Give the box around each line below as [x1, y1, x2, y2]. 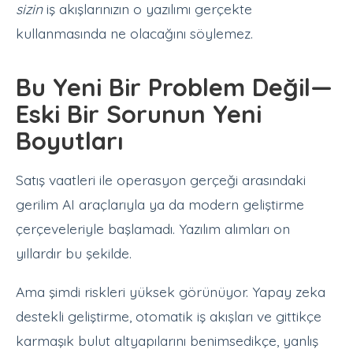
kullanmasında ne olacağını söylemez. [16, 24, 253, 43]
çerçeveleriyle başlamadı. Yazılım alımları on [16, 220, 290, 238]
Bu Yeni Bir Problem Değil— [16, 71, 333, 102]
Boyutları [16, 124, 123, 156]
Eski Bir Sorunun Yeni [16, 98, 262, 129]
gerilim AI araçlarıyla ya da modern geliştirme [16, 195, 304, 214]
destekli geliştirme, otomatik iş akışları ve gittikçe [16, 307, 321, 325]
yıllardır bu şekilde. [16, 244, 132, 262]
